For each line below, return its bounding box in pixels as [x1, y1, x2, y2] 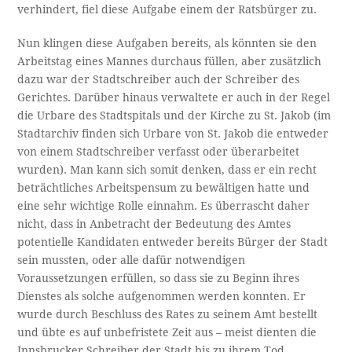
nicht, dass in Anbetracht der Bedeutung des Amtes [17, 218, 291, 231]
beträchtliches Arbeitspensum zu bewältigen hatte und [17, 181, 310, 195]
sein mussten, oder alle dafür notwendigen [17, 254, 246, 267]
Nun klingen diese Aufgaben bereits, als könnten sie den [17, 37, 317, 50]
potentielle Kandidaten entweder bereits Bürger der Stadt [17, 236, 328, 249]
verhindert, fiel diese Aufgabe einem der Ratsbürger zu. [17, 3, 317, 16]
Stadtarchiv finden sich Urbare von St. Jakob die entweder [17, 127, 329, 141]
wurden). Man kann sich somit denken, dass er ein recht [17, 163, 317, 177]
